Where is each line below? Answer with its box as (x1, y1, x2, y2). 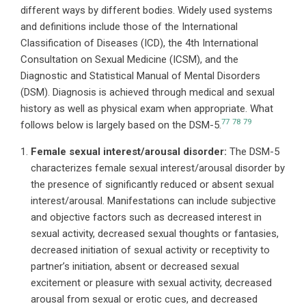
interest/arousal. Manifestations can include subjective (31, 194, 276, 207)
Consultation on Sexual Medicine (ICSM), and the (20, 53, 238, 66)
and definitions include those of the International (20, 20, 238, 33)
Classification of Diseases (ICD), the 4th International (20, 36, 258, 49)
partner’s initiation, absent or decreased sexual (31, 260, 239, 273)
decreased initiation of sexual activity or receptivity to (31, 243, 270, 256)
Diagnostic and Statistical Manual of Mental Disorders (20, 69, 260, 82)
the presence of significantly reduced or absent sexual (31, 178, 274, 191)
